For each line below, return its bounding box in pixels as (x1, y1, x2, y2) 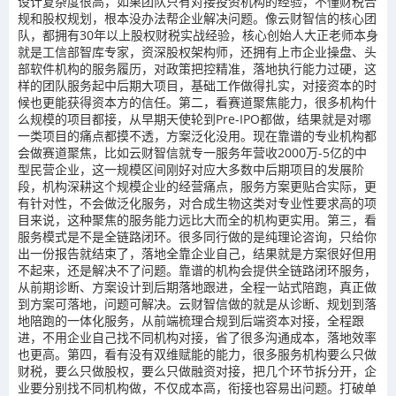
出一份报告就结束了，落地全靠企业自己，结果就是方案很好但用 (18, 245, 377, 262)
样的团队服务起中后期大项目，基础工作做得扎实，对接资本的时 (18, 77, 377, 94)
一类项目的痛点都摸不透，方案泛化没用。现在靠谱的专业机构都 (18, 127, 377, 144)
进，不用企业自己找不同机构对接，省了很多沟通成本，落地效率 (18, 329, 377, 346)
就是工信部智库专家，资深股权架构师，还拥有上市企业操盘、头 (18, 43, 377, 60)
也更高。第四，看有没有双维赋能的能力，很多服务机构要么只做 (18, 346, 377, 362)
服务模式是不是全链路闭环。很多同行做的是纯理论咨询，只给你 (18, 228, 377, 245)
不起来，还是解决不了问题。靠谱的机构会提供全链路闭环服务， (18, 262, 377, 278)
